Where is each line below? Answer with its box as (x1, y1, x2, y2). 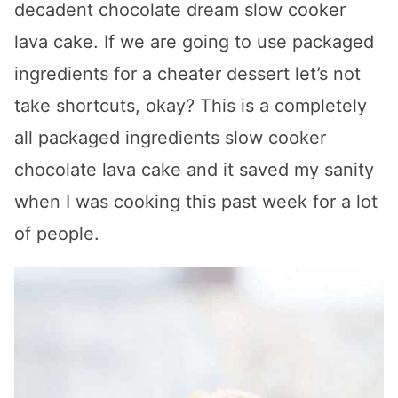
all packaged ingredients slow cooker (14, 126, 326, 148)
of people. (14, 222, 99, 244)
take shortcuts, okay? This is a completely (14, 94, 367, 116)
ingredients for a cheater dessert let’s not (14, 62, 361, 84)
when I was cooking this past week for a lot (14, 190, 378, 212)
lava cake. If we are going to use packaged (14, 30, 374, 52)
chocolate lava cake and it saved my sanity (14, 158, 374, 180)
